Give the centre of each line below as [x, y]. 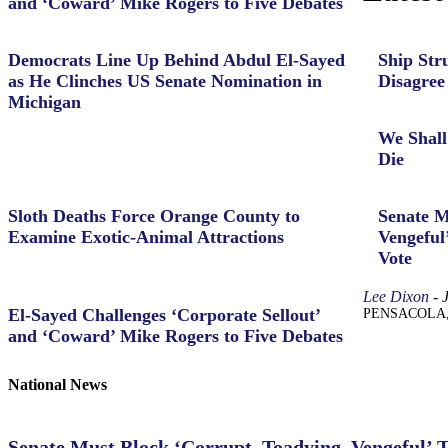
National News [57, 385]
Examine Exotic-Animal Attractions [146, 237]
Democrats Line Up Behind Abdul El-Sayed [176, 60]
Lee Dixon [395, 296]
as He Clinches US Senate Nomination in [165, 81]
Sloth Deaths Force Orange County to [154, 216]
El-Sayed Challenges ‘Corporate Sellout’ [164, 315]
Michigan [44, 102]
